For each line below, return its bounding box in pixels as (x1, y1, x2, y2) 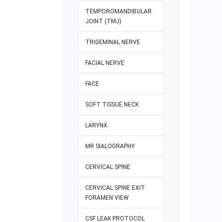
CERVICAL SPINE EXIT (85, 184, 145, 192)
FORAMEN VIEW (85, 194, 129, 202)
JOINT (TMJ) (85, 18, 121, 25)
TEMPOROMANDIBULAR (85, 8, 152, 15)
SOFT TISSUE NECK (85, 101, 139, 109)
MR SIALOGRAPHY (85, 143, 135, 150)
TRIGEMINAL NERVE (85, 39, 140, 46)
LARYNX (85, 122, 108, 129)
